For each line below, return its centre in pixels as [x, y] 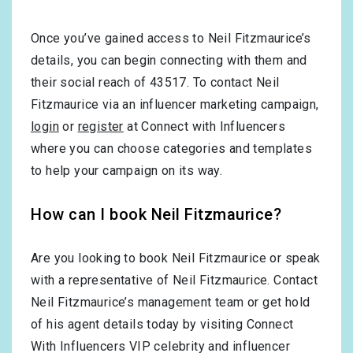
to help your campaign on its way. [127, 171]
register [100, 127]
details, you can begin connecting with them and [169, 61]
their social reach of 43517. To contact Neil [155, 83]
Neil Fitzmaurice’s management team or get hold [171, 303]
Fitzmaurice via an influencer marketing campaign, [175, 105]
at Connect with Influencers [204, 127]
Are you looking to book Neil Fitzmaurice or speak [176, 258]
